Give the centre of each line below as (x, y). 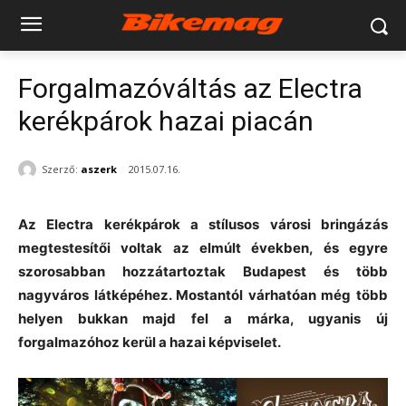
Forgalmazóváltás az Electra (190, 88)
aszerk (99, 169)
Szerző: (60, 169)
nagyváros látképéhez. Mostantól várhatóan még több (203, 295)
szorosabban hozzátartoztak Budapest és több (203, 272)
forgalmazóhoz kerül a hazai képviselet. (150, 343)
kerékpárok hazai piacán (166, 121)
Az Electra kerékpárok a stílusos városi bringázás (203, 225)
